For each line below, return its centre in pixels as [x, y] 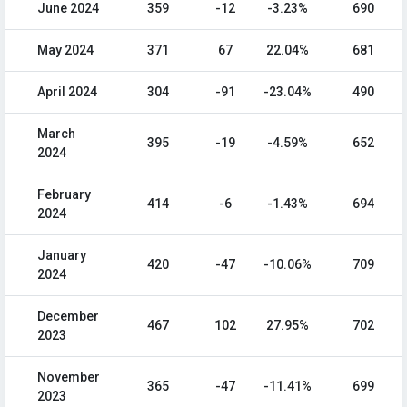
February [64, 195]
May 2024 [65, 50]
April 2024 [67, 92]
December [68, 317]
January [62, 256]
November [69, 377]
